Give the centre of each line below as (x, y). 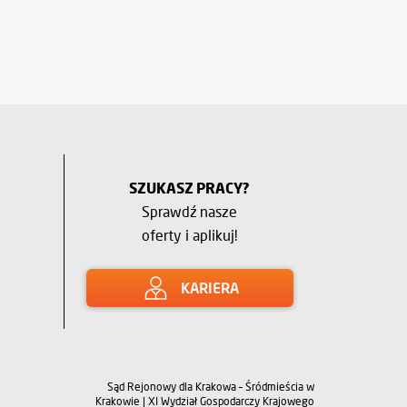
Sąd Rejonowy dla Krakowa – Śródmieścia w (211, 387)
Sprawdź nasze (189, 211)
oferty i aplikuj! (189, 235)
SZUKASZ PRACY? (189, 188)
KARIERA (210, 288)
